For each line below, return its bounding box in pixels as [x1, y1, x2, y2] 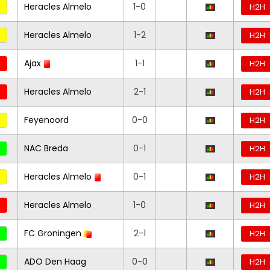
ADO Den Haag [24, 256, 86, 268]
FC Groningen [24, 227, 84, 239]
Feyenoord [24, 114, 69, 126]
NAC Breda [24, 142, 68, 154]
